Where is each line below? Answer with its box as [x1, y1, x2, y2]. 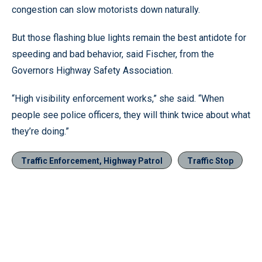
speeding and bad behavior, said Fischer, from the [12, 48, 214, 60]
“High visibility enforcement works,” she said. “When [12, 92, 224, 104]
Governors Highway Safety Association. [12, 64, 173, 76]
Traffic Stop [187, 156, 233, 166]
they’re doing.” [12, 125, 69, 137]
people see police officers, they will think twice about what [12, 109, 250, 120]
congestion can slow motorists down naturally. [12, 4, 200, 15]
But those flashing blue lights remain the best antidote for [12, 32, 246, 43]
